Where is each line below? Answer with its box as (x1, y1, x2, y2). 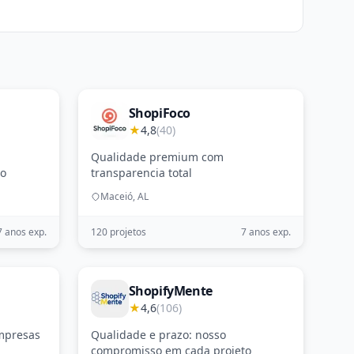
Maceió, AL (100, 190, 149, 203)
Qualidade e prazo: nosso (90, 327, 226, 342)
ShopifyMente (128, 282, 213, 299)
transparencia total (90, 165, 192, 180)
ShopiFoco (128, 104, 191, 122)
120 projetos (90, 225, 146, 239)
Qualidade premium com (90, 149, 224, 164)
